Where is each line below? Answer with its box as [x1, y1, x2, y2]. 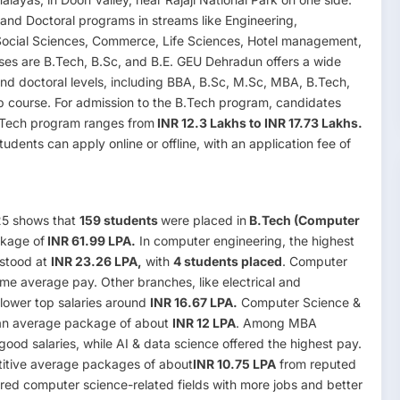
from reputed [276, 355, 356, 371]
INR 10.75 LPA [193, 355, 276, 371]
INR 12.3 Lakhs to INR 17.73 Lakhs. [154, 114, 362, 130]
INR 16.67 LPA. [150, 294, 237, 310]
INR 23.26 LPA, [51, 253, 142, 269]
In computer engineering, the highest [136, 232, 354, 248]
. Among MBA [236, 314, 317, 330]
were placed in [161, 212, 246, 228]
